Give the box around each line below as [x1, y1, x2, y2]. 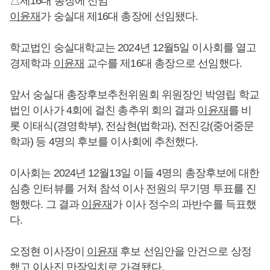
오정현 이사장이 [10, 245, 87, 257]
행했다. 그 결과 [10, 198, 82, 210]
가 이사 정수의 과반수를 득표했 [112, 198, 257, 210]
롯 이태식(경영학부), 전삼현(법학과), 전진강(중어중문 [10, 120, 254, 132]
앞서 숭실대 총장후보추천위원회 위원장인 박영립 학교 [10, 89, 259, 101]
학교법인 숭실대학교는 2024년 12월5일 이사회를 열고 [10, 42, 257, 54]
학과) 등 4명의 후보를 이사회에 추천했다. [10, 136, 198, 148]
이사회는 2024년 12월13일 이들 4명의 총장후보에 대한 [10, 167, 260, 179]
